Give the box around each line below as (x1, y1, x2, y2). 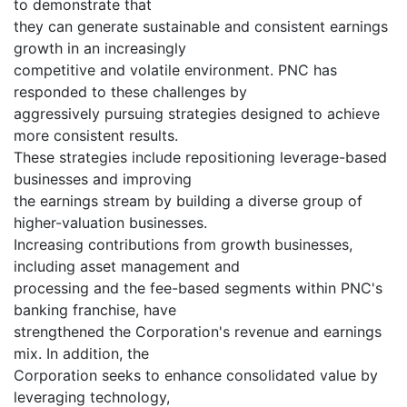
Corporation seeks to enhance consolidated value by (14, 366, 378, 385)
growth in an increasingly (14, 39, 186, 58)
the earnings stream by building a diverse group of (14, 192, 362, 211)
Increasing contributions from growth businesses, (14, 235, 352, 254)
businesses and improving (14, 170, 192, 189)
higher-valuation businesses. (14, 213, 207, 233)
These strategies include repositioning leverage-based (14, 148, 387, 167)
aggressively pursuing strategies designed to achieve (14, 104, 380, 124)
